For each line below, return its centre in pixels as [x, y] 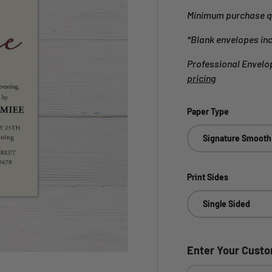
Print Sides [208, 177]
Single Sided [226, 204]
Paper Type [208, 111]
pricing [201, 78]
